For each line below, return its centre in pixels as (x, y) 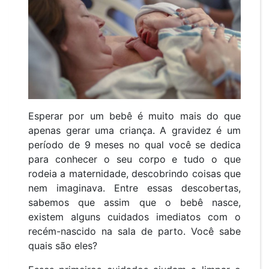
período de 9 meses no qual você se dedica (134, 145)
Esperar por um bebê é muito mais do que (134, 116)
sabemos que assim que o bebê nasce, (134, 203)
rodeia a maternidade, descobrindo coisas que (134, 174)
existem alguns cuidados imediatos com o (134, 217)
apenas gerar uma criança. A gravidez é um (134, 131)
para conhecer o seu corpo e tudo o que (134, 159)
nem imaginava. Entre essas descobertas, (134, 188)
